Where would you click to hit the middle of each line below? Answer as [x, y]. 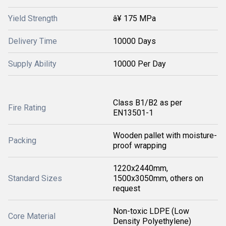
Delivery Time [33, 41]
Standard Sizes [35, 178]
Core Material [32, 216]
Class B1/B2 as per [148, 103]
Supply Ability [32, 64]
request [127, 188]
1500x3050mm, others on [158, 178]
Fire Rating [27, 108]
